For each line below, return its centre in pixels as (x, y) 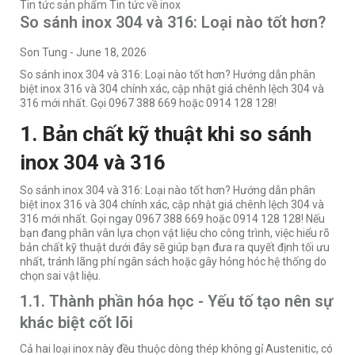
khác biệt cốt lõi (76, 323)
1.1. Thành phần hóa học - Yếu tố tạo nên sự (176, 302)
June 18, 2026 (111, 53)
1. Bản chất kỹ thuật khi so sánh (166, 134)
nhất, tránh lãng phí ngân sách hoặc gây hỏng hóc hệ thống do (173, 262)
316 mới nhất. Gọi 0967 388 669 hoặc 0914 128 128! (149, 103)
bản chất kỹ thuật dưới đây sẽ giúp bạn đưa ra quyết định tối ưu (175, 248)
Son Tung (44, 53)
